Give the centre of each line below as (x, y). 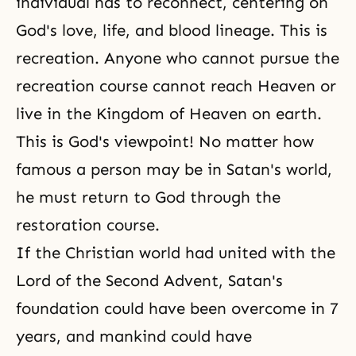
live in (41, 114)
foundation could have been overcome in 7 (177, 308)
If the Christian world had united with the (176, 253)
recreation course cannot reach (137, 86)
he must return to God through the (148, 197)
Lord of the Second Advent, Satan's (149, 281)
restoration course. (88, 225)
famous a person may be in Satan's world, (174, 169)
